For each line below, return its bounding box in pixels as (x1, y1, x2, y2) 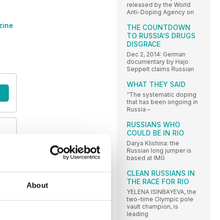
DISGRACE (127, 40, 161, 49)
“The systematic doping (127, 91, 196, 99)
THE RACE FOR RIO (127, 177, 189, 186)
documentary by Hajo (127, 58, 189, 66)
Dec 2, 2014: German (127, 51, 186, 58)
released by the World (127, 1, 191, 9)
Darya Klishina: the (127, 139, 179, 147)
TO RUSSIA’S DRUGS (127, 31, 195, 40)
